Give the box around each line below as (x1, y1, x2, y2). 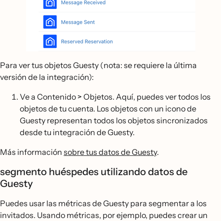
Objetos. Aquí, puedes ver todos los (82, 91, 211, 102)
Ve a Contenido (20, 91, 77, 102)
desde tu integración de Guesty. (20, 127, 135, 137)
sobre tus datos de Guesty (64, 147, 157, 157)
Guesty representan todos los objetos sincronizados (20, 115, 208, 125)
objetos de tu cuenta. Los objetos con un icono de (20, 103, 196, 113)
